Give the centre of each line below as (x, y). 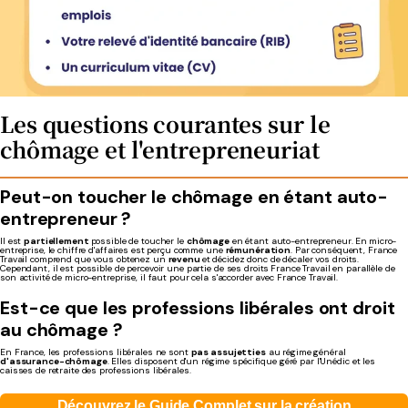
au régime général (306, 352)
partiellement (57, 241)
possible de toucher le (138, 241)
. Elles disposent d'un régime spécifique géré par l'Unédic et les (241, 361)
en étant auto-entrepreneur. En (298, 241)
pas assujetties (228, 352)
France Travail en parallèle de (333, 268)
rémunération (258, 250)
